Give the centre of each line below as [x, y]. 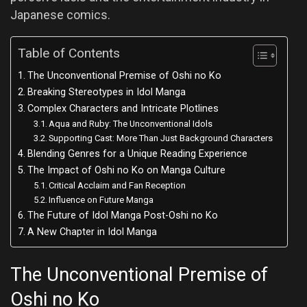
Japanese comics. [60, 14]
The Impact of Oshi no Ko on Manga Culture [126, 170]
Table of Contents [69, 53]
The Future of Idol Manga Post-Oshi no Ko [122, 215]
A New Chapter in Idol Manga [92, 232]
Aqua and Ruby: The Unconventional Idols [131, 123]
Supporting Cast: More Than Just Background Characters [161, 138]
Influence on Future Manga [101, 199]
